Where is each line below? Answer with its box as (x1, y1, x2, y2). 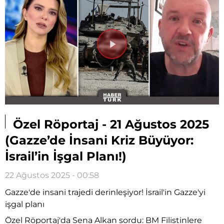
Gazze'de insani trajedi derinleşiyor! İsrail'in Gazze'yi (5, 187, 205, 197)
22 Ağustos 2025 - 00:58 (5, 170, 99, 180)
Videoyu (112, 46, 158, 60)
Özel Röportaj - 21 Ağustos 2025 (9, 116, 209, 131)
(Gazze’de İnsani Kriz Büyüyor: (5, 132, 193, 147)
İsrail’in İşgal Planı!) (5, 148, 126, 163)
